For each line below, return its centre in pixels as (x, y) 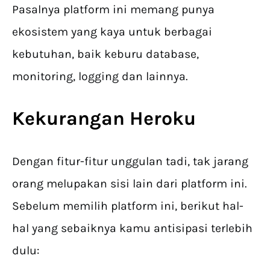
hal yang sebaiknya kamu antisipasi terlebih (132, 228)
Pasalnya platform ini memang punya (113, 10)
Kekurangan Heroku (104, 119)
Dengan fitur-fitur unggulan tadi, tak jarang (130, 162)
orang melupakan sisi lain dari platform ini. (129, 184)
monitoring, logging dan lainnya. (100, 77)
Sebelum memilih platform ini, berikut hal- (128, 206)
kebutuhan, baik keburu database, (105, 54)
